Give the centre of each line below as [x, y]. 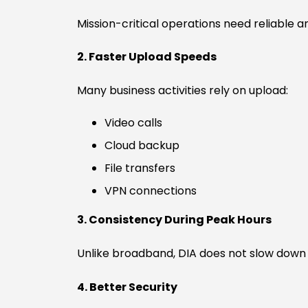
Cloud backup [142, 146]
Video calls [133, 123]
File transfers [140, 168]
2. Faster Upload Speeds [147, 57]
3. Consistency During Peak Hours [174, 220]
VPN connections [151, 191]
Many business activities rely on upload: [183, 91]
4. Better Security [127, 287]
